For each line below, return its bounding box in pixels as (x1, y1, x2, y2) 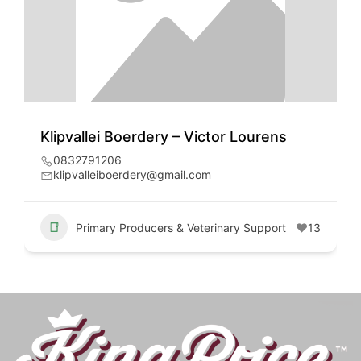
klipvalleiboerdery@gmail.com (53, 168, 211, 181)
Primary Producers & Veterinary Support (76, 220, 286, 234)
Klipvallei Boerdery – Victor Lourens (40, 128, 287, 145)
